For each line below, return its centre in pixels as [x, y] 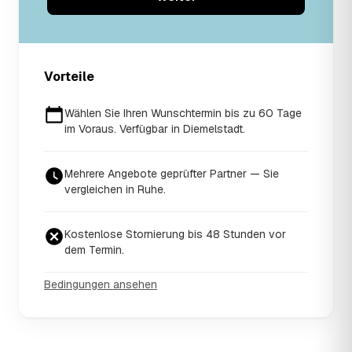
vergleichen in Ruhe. [115, 189]
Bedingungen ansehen [101, 284]
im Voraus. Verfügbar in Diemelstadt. [155, 128]
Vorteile [69, 76]
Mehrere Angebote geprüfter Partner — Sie [172, 173]
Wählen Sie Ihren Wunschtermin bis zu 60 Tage [183, 113]
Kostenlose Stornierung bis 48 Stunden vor [175, 234]
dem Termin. [94, 249]
